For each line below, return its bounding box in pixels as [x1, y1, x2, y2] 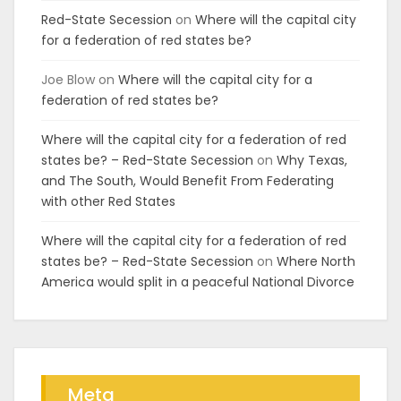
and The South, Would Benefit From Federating [41, 172, 334, 190]
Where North [277, 252, 355, 270]
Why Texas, [277, 151, 347, 169]
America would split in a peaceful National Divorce [41, 273, 354, 291]
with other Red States [41, 192, 175, 210]
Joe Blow [41, 71, 95, 89]
